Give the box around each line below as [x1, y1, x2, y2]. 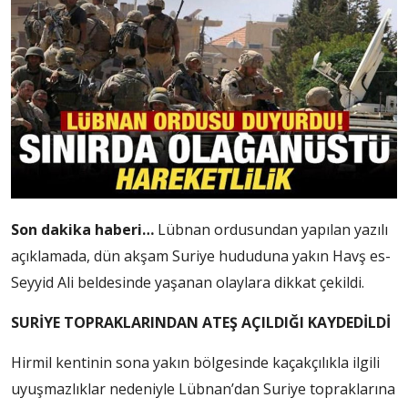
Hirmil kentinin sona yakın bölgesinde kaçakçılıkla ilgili [11, 352, 380, 373]
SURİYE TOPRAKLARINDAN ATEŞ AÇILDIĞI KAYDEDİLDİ [11, 312, 391, 333]
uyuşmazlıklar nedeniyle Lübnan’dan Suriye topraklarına [11, 379, 395, 400]
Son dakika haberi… [11, 219, 158, 240]
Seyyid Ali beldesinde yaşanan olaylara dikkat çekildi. [11, 272, 364, 293]
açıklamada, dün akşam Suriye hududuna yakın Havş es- [11, 246, 391, 267]
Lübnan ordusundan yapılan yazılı [158, 219, 388, 240]
